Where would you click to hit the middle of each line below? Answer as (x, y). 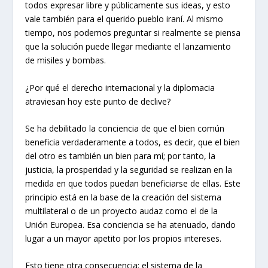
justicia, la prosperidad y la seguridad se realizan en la (129, 169)
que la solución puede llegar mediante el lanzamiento (128, 47)
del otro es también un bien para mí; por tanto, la (121, 156)
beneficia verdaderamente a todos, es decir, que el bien (133, 142)
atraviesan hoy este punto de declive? (98, 101)
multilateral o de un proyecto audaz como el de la (122, 211)
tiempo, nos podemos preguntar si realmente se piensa (133, 33)
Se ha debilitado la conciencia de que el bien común (125, 128)
